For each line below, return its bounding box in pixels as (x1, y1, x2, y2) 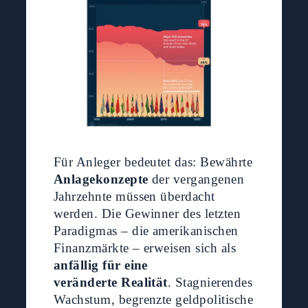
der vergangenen (148, 172, 245, 187)
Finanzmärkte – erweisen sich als (53, 241, 236, 256)
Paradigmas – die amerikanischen (53, 223, 239, 239)
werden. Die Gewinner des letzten (53, 206, 241, 221)
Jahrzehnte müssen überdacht (53, 189, 215, 204)
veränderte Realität (53, 275, 168, 290)
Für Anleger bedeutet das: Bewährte (53, 155, 253, 170)
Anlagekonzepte (53, 172, 148, 187)
